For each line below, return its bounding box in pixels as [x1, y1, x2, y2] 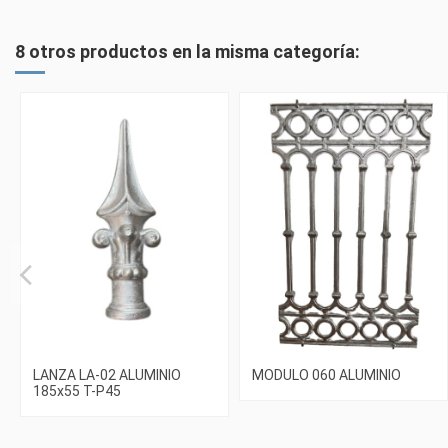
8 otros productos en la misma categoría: [15, 40, 360, 62]
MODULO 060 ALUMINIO [252, 367, 401, 384]
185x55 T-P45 [33, 383, 121, 400]
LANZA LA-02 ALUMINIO [33, 367, 181, 384]
